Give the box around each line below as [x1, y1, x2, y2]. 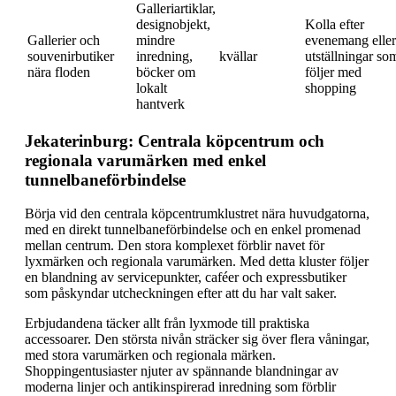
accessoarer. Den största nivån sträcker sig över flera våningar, [25, 331, 369, 347]
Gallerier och [27, 32, 100, 48]
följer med [305, 64, 362, 80]
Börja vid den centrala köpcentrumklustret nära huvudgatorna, [25, 206, 369, 222]
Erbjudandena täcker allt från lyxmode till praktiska [25, 316, 309, 331]
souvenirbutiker [27, 48, 114, 64]
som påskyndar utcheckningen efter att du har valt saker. [25, 286, 337, 301]
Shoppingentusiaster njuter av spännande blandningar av [25, 363, 339, 379]
